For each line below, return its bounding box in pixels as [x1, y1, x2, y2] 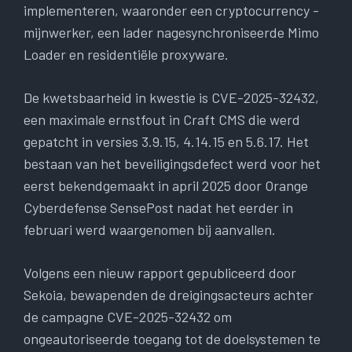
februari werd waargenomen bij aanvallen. [24, 221, 276, 239]
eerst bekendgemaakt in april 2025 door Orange [24, 177, 308, 195]
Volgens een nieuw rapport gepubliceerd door [24, 264, 296, 282]
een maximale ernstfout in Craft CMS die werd [24, 111, 300, 129]
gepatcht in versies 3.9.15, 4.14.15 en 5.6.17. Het [24, 133, 309, 151]
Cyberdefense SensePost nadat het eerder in [24, 199, 293, 217]
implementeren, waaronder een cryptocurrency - [24, 2, 319, 20]
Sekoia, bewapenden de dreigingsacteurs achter [24, 286, 313, 304]
